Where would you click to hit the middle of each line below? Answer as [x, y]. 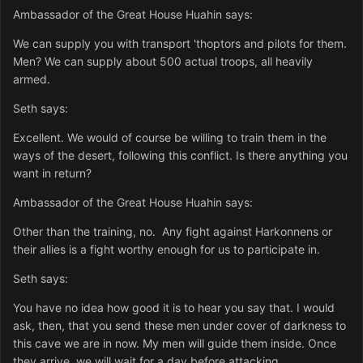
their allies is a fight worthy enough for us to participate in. [167, 250]
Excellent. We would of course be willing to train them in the [170, 138]
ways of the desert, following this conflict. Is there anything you [180, 156]
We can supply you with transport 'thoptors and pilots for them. [181, 44]
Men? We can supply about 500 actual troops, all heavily [163, 62]
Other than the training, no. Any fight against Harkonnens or [173, 232]
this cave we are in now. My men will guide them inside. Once [175, 344]
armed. [32, 79]
